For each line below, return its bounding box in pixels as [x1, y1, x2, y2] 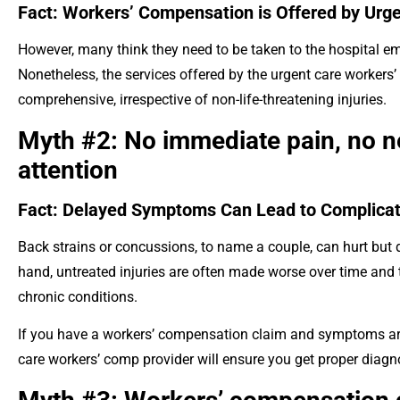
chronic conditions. [18, 287, 137, 305]
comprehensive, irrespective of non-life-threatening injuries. [18, 91, 387, 109]
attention [18, 154, 118, 185]
